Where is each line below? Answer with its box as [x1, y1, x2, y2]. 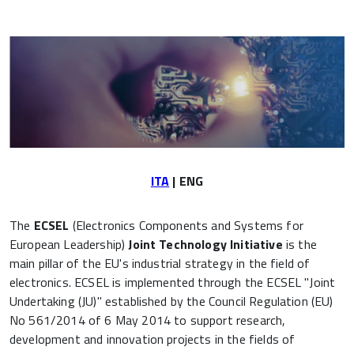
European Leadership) [9, 235, 129, 254]
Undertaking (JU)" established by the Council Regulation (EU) [9, 292, 333, 311]
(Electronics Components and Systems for [69, 216, 303, 235]
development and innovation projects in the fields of [9, 330, 296, 349]
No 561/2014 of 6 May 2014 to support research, [9, 311, 286, 330]
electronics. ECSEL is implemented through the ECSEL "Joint [9, 273, 336, 292]
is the [282, 235, 317, 254]
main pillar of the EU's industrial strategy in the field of [9, 254, 311, 273]
